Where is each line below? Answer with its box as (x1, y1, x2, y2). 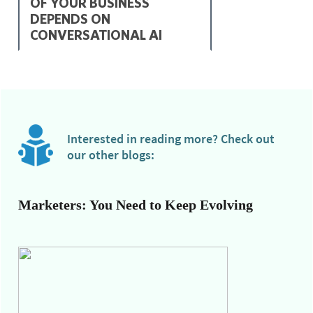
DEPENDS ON (30, 10, 110, 27)
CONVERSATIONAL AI (30, 27, 162, 43)
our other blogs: (67, 146, 154, 163)
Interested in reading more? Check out (67, 130, 275, 147)
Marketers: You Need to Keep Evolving (18, 196, 253, 212)
